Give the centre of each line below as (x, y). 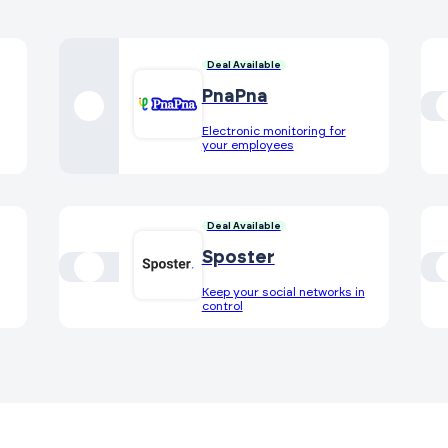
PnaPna (234, 96)
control (222, 305)
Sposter (238, 257)
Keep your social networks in (283, 291)
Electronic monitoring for (273, 130)
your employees (247, 144)
